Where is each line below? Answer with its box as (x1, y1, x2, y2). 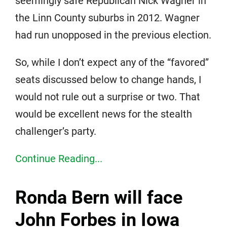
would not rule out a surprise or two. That (15, 91, 200, 103)
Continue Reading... (15, 153, 102, 165)
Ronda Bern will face (15, 187, 182, 209)
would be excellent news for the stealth (15, 108, 192, 121)
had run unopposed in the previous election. (15, 29, 211, 42)
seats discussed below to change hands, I (15, 73, 201, 86)
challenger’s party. (15, 125, 96, 138)
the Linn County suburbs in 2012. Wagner (15, 12, 200, 24)
